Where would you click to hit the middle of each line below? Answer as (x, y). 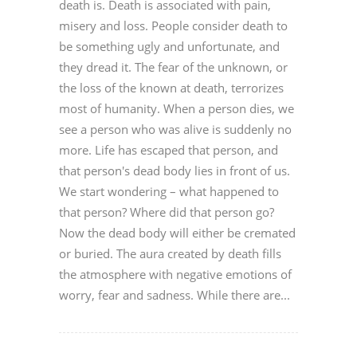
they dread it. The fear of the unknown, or (173, 67)
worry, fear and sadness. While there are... (175, 295)
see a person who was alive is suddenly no (175, 129)
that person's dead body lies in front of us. (175, 171)
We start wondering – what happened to (169, 192)
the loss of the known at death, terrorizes (171, 88)
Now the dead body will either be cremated (177, 233)
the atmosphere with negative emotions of (175, 275)
